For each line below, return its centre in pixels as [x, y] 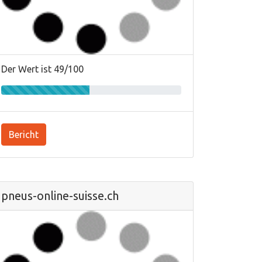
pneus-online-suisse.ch [60, 196]
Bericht [24, 135]
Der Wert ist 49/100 [42, 69]
